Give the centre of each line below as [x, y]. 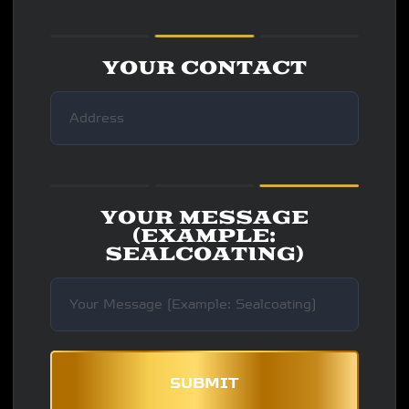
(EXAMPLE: [204, 236]
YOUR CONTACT [204, 68]
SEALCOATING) [204, 254]
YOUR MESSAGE [204, 217]
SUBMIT [204, 383]
